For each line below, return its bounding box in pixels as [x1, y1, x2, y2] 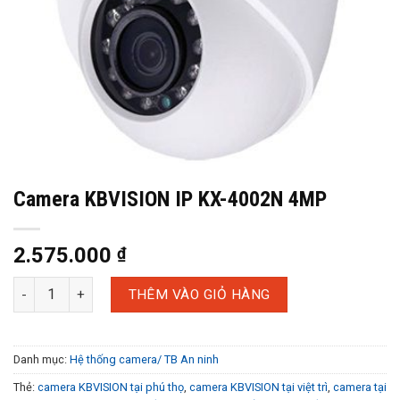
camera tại [333, 379, 387, 394]
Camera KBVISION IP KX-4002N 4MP [13, 186, 327, 212]
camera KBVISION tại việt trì [189, 379, 328, 394]
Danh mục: [13, 352, 70, 366]
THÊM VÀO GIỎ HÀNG [128, 286, 271, 303]
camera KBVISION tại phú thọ [37, 379, 184, 394]
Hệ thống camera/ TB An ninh [70, 352, 219, 366]
